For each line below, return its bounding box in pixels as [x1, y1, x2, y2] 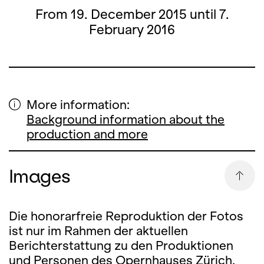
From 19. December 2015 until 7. [35, 6, 229, 22]
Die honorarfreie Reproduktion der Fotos [9, 209, 243, 223]
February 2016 [89, 22, 175, 37]
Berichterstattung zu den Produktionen [9, 239, 233, 252]
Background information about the [27, 113, 225, 126]
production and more [27, 127, 148, 141]
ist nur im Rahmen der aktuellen [9, 224, 188, 237]
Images [9, 164, 71, 187]
